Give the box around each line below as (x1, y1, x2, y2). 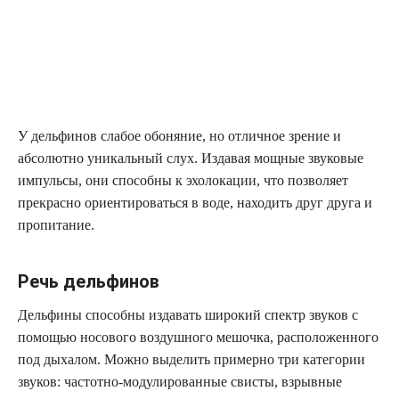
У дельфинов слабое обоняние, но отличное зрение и (18, 127, 341, 143)
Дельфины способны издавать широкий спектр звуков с (18, 306, 358, 322)
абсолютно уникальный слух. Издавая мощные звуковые (18, 150, 363, 166)
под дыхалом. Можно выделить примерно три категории (18, 351, 365, 367)
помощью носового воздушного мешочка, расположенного (18, 329, 379, 345)
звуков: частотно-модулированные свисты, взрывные (18, 373, 342, 389)
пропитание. (18, 216, 94, 232)
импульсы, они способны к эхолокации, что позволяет (18, 172, 348, 188)
